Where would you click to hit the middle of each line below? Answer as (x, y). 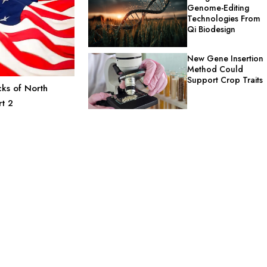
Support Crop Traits (225, 80)
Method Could (215, 69)
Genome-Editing (218, 7)
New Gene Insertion (226, 59)
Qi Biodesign (212, 29)
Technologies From (224, 18)
